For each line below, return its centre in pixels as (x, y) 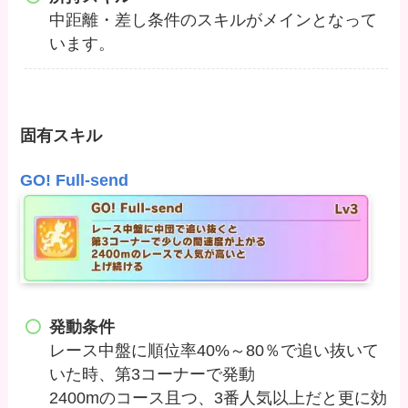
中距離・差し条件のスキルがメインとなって (213, 20)
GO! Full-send (75, 180)
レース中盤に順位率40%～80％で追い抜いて (214, 351)
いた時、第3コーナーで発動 (152, 375)
